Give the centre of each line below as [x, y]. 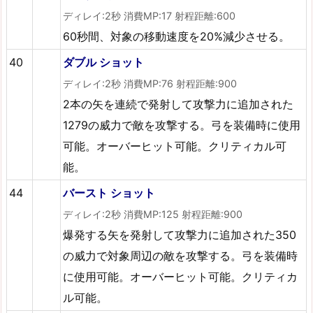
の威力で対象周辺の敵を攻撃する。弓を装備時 [181, 255]
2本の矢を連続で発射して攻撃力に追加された [179, 104]
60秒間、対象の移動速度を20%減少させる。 [177, 36]
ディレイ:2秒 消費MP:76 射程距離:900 [150, 83]
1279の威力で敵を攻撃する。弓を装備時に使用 [182, 125]
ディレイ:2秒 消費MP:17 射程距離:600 [150, 15]
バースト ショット [109, 192]
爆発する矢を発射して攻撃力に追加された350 [180, 234]
